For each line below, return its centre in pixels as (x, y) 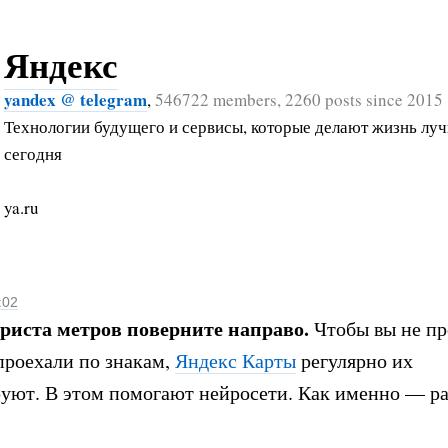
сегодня (33, 153)
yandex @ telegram (75, 99)
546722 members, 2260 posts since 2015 (299, 99)
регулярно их (354, 360)
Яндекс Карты (235, 360)
